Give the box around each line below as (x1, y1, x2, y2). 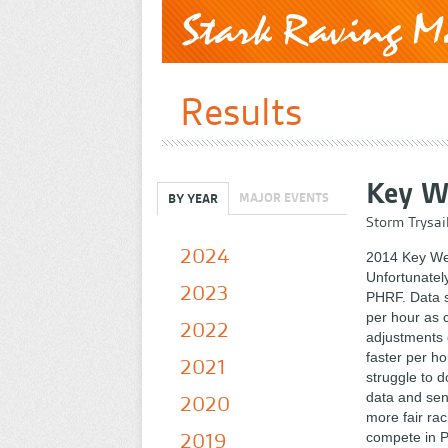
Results (180, 88, 302, 136)
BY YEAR (168, 190, 218, 207)
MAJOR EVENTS (239, 189, 329, 206)
